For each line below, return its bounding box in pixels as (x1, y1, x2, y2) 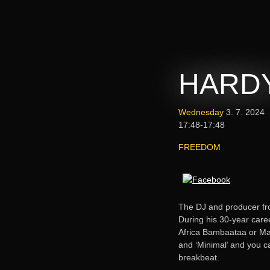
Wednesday (178, 107, 224, 117)
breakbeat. (178, 252, 219, 262)
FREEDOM (178, 142, 221, 152)
